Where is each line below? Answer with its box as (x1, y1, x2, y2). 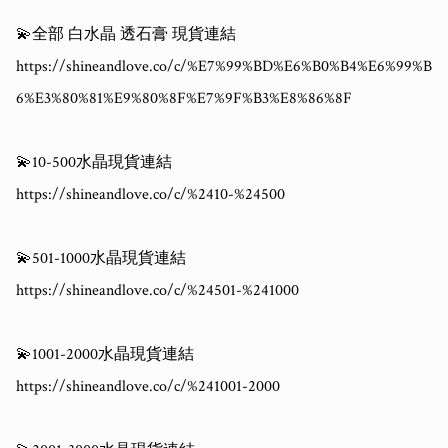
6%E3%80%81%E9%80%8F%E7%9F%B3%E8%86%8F (16, 88, 352, 110)
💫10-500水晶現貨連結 (16, 152, 172, 174)
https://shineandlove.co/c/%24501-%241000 (16, 280, 299, 302)
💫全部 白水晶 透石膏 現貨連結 (16, 24, 236, 46)
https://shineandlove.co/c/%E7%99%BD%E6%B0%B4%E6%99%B (16, 56, 432, 78)
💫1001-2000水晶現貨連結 (16, 344, 194, 366)
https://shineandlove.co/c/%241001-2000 (16, 376, 280, 398)
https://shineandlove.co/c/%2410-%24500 (16, 184, 285, 206)
